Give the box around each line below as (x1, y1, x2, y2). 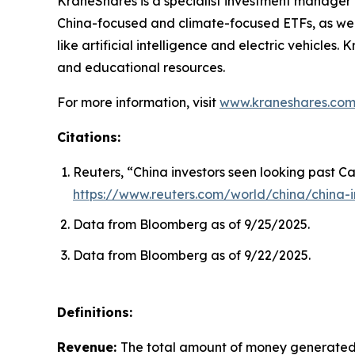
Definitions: (57, 303, 132, 320)
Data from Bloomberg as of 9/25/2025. (73, 216, 310, 233)
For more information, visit (57, 94, 219, 110)
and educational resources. (57, 59, 225, 75)
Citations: (57, 128, 120, 145)
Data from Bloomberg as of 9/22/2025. (73, 246, 311, 263)
